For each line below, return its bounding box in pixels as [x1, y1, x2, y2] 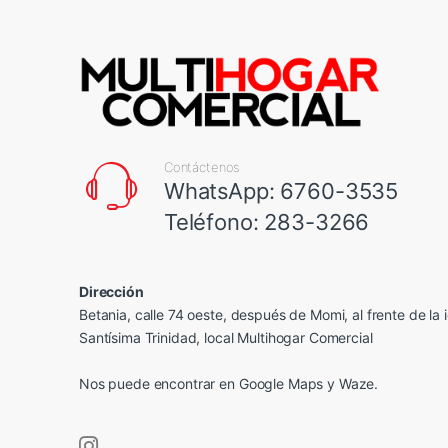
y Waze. [323, 375, 379, 393]
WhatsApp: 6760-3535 [163, 178, 399, 205]
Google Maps [238, 375, 324, 393]
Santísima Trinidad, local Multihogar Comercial [79, 329, 373, 347]
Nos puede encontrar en [79, 375, 239, 393]
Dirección [79, 283, 144, 301]
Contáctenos [163, 159, 240, 176]
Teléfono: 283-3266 [163, 209, 370, 236]
